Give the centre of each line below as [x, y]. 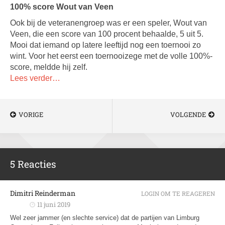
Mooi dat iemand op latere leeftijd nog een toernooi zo [105, 45]
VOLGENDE [188, 115]
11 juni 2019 [54, 204]
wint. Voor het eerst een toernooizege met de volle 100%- [111, 56]
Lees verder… [35, 78]
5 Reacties [33, 164]
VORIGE [31, 115]
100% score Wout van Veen [62, 7]
